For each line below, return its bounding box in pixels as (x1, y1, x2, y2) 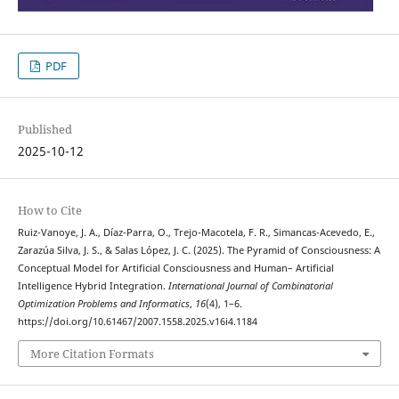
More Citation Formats (29, 345, 154, 362)
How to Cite (17, 202, 82, 219)
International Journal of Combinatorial (167, 280, 333, 293)
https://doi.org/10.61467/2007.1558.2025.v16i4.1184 (17, 315, 257, 329)
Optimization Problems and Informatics (17, 297, 190, 311)
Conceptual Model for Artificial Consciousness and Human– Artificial (17, 262, 334, 275)
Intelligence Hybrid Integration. (17, 280, 168, 293)
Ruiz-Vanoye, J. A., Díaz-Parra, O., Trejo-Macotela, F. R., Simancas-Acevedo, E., (17, 226, 375, 240)
